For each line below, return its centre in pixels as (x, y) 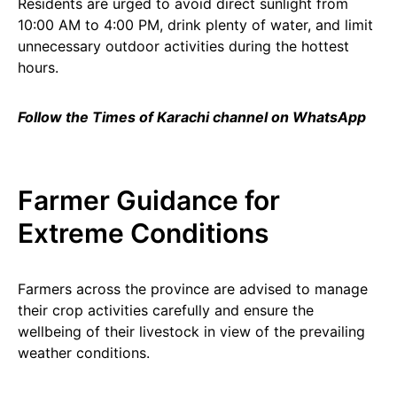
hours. (38, 67)
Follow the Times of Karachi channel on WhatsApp (192, 117)
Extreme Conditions (143, 233)
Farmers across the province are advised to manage (193, 289)
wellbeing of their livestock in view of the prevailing (191, 331)
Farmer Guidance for (149, 200)
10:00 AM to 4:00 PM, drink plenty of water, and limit (195, 25)
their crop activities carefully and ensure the (166, 310)
